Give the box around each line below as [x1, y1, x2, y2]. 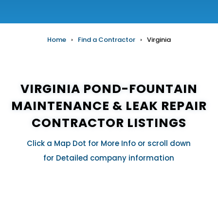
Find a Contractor [78, 35, 135, 44]
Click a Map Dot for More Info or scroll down [27, 138, 191, 148]
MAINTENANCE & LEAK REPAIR [11, 97, 207, 114]
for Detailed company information [43, 152, 175, 163]
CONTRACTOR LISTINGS [32, 114, 186, 131]
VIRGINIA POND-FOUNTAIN [20, 80, 198, 97]
